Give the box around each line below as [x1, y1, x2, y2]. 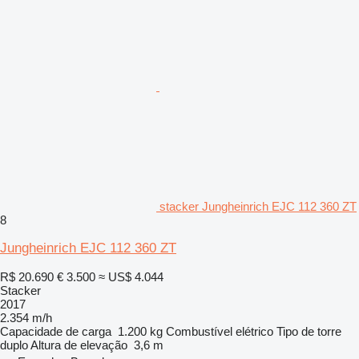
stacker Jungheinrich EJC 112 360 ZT [159, 199, 357, 213]
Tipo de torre [276, 324, 341, 338]
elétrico [236, 324, 273, 338]
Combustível [166, 324, 232, 338]
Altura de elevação [30, 337, 127, 352]
